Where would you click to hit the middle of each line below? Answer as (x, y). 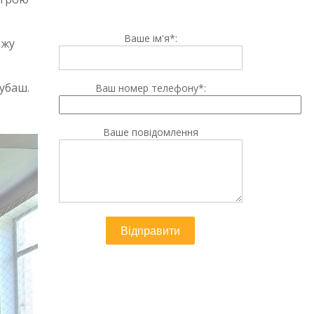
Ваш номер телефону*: (150, 88)
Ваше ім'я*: (150, 38)
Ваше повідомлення (150, 132)
